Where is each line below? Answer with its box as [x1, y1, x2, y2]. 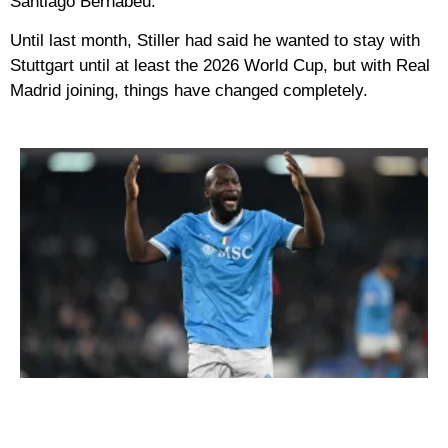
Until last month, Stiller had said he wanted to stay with [10, 31, 420, 51]
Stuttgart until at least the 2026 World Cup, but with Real [10, 56, 430, 76]
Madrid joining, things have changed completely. [10, 81, 368, 101]
